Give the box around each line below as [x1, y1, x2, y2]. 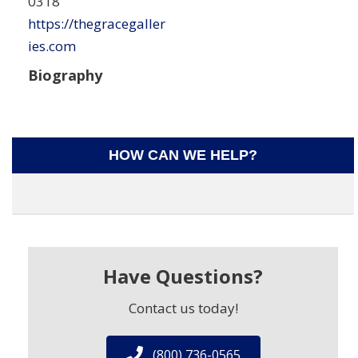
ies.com [28, 36, 76, 55]
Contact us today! [128, 298, 238, 317]
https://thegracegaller [28, 14, 165, 33]
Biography [28, 65, 102, 85]
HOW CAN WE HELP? [109, 146, 257, 163]
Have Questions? [103, 262, 263, 289]
